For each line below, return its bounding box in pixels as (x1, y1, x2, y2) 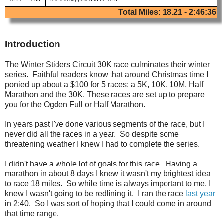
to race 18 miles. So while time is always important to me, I (5, 179, 211, 188)
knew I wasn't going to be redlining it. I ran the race (5, 189, 185, 198)
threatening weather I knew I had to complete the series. (5, 139, 200, 148)
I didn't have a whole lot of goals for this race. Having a (5, 159, 197, 168)
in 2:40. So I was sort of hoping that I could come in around (5, 199, 211, 208)
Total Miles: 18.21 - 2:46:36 (118, 7, 216, 16)
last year (185, 189, 215, 198)
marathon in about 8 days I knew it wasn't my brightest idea (5, 169, 211, 178)
